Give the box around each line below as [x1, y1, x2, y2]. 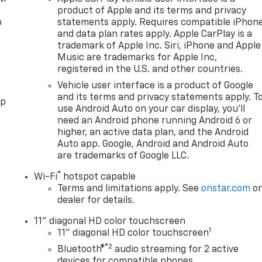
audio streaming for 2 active [112, 245, 239, 255]
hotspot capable [61, 173, 136, 182]
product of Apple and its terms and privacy [57, 6, 247, 16]
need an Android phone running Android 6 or [57, 116, 253, 126]
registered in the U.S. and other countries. [57, 65, 243, 75]
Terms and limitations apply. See [57, 184, 202, 194]
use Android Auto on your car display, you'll [57, 105, 246, 115]
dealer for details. [57, 196, 135, 206]
